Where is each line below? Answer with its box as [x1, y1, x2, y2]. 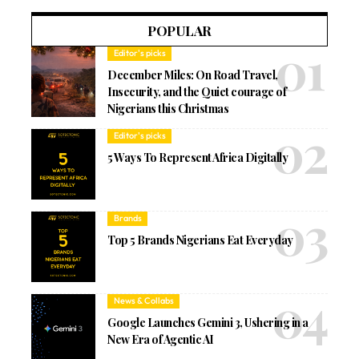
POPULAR [147, 22, 212, 40]
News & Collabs [113, 295, 174, 307]
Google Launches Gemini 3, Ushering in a [107, 314, 309, 330]
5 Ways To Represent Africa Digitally [107, 149, 288, 165]
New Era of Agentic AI [107, 331, 214, 347]
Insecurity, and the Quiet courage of [107, 83, 287, 99]
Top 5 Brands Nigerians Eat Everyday [107, 232, 293, 248]
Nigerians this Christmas [107, 100, 229, 116]
